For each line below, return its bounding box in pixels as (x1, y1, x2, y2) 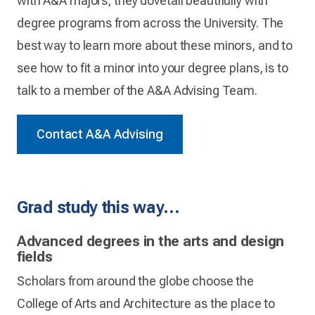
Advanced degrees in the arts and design (17, 232, 285, 250)
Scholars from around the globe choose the (17, 273, 255, 288)
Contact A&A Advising (37, 126, 163, 141)
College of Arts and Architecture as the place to (17, 295, 276, 311)
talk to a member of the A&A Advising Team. (17, 82, 257, 98)
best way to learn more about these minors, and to (17, 37, 293, 53)
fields (17, 247, 53, 265)
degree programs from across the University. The (17, 15, 284, 30)
